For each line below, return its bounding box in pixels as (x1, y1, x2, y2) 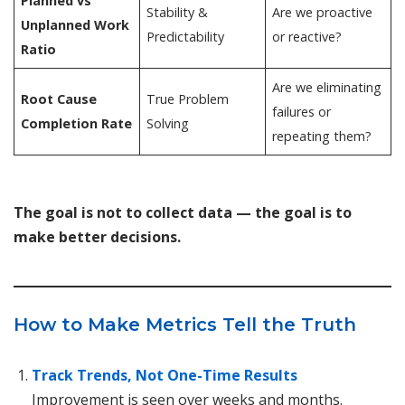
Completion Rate (21, 115, 133, 133)
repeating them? (272, 127, 372, 146)
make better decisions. (14, 227, 181, 248)
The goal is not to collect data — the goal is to (14, 202, 352, 223)
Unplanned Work (21, 16, 130, 34)
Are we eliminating (272, 79, 382, 97)
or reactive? (272, 28, 343, 46)
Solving (146, 115, 190, 133)
